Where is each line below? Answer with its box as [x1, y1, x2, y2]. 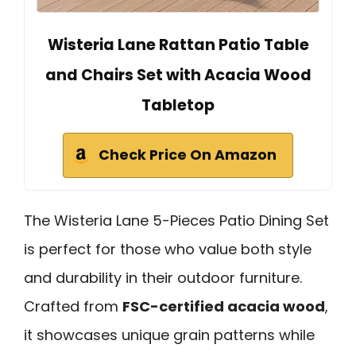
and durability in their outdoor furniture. [24, 267, 302, 288]
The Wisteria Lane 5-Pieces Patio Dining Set [24, 210, 329, 230]
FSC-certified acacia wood [122, 296, 325, 316]
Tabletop [141, 94, 215, 116]
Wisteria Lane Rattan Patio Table [47, 33, 309, 56]
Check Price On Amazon [99, 145, 277, 164]
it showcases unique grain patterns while [24, 324, 315, 345]
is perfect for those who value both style [24, 238, 311, 259]
